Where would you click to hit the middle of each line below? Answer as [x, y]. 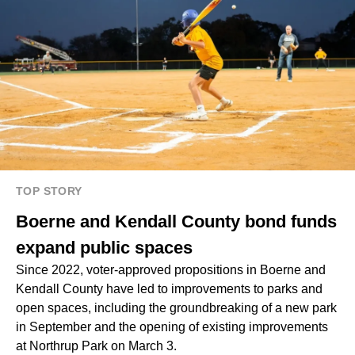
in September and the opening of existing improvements [172, 327]
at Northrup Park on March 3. [96, 346]
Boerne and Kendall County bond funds [176, 222]
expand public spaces [104, 248]
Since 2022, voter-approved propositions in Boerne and [171, 270]
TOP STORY [49, 191]
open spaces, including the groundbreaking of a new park [176, 308]
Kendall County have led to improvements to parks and [169, 289]
